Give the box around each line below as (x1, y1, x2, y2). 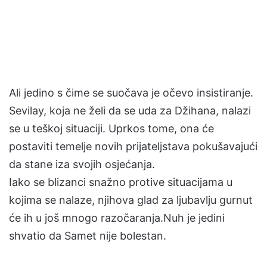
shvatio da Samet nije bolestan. (9, 229, 166, 242)
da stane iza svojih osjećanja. (9, 158, 155, 170)
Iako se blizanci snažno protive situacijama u (9, 176, 232, 188)
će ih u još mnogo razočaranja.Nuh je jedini (9, 212, 225, 224)
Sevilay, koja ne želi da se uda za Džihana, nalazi (9, 104, 251, 117)
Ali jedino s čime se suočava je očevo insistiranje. (9, 86, 253, 99)
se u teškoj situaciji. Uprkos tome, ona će (9, 122, 214, 135)
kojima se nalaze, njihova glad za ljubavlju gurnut (9, 194, 253, 206)
